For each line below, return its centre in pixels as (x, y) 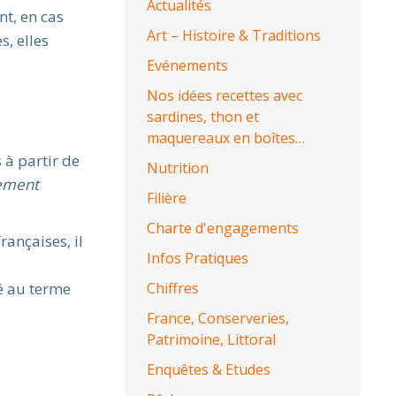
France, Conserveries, (218, 318)
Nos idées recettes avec (225, 95)
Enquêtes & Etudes (209, 369)
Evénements (188, 65)
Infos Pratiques (198, 258)
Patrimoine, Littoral (212, 339)
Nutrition (178, 168)
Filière (167, 198)
